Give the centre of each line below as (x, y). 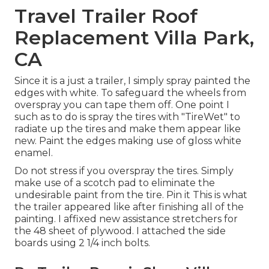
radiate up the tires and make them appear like (128, 129)
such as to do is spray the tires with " (100, 117)
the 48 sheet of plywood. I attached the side (120, 231)
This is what (220, 195)
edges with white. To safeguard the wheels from (130, 93)
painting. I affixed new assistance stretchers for (126, 219)
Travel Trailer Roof (106, 16)
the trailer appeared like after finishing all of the (129, 207)
